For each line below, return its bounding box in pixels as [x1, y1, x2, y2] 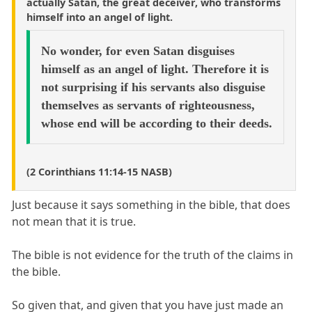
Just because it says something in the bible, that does [12, 197, 291, 213]
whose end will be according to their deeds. [40, 116, 272, 131]
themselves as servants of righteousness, [40, 98, 255, 113]
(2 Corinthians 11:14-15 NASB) [26, 165, 172, 179]
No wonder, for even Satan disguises [40, 44, 235, 58]
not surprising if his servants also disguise [40, 80, 265, 95]
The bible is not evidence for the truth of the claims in [12, 247, 294, 263]
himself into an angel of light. [26, 10, 173, 24]
